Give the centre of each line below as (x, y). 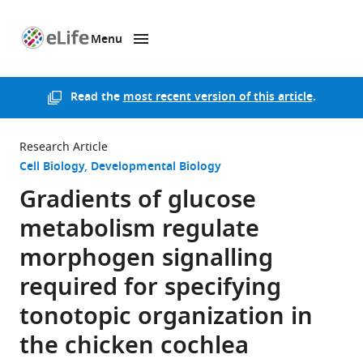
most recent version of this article (218, 98)
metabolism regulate (139, 231)
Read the (96, 98)
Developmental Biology (156, 167)
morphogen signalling (146, 260)
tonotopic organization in (166, 318)
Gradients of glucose (138, 202)
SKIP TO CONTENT (114, 57)
